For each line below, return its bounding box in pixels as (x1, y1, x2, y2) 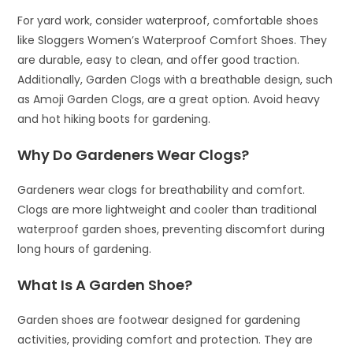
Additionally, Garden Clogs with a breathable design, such (17, 72, 333, 88)
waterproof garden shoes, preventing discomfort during (17, 221, 325, 238)
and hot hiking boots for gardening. (17, 111, 211, 128)
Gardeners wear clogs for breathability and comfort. (17, 182, 306, 199)
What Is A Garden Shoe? (17, 275, 193, 295)
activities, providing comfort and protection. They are (17, 332, 314, 348)
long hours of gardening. (17, 241, 152, 258)
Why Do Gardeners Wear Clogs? (17, 145, 250, 165)
